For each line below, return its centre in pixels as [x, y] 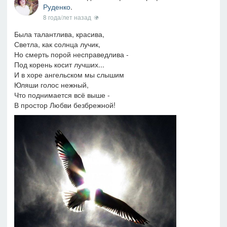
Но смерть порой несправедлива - [71, 54]
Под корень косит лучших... [59, 64]
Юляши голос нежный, [51, 84]
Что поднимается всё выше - [62, 94]
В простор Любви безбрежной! [65, 105]
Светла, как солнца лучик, [57, 44]
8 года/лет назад [68, 17]
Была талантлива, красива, [59, 34]
